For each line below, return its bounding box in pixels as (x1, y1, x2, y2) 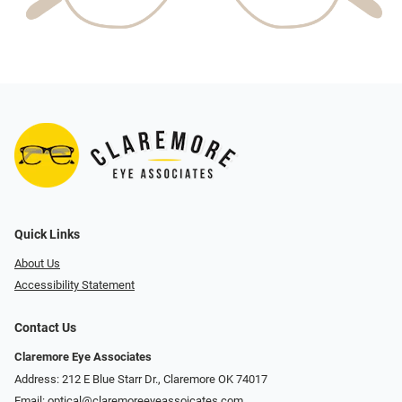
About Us (14, 256, 60, 270)
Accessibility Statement (14, 278, 135, 293)
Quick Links (14, 226, 80, 242)
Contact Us (14, 320, 76, 336)
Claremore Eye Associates (14, 350, 152, 364)
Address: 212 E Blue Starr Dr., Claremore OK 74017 (14, 371, 267, 386)
